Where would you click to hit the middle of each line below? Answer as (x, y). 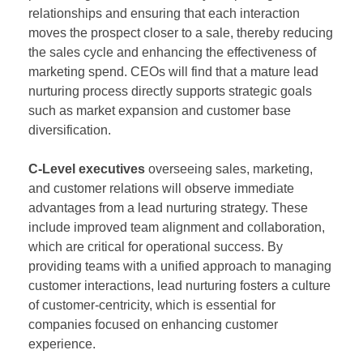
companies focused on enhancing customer (153, 324)
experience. (62, 344)
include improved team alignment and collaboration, (177, 227)
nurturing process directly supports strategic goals (170, 91)
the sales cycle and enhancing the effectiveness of (172, 52)
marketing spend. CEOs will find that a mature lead (173, 71)
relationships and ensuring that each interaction (164, 13)
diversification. (70, 130)
